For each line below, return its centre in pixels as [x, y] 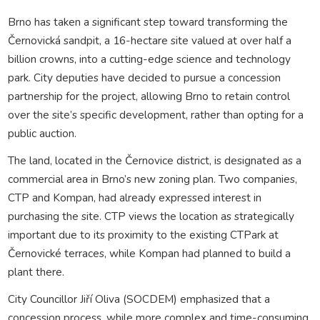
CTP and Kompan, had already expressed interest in [134, 197]
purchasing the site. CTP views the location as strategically [151, 216]
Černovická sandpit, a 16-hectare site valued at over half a [149, 40]
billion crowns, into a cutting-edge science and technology [149, 59]
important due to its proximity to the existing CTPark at [143, 234]
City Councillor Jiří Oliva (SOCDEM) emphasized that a [139, 299]
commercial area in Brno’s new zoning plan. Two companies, [152, 179]
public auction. [42, 133]
